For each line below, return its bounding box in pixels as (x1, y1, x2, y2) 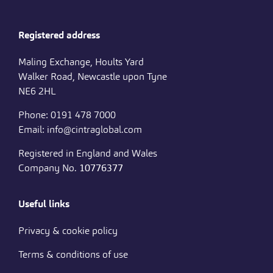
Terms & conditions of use (18, 248, 128, 260)
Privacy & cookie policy (18, 224, 118, 236)
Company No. (18, 161, 79, 174)
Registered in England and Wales (18, 147, 157, 159)
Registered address (18, 29, 100, 41)
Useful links (18, 197, 69, 210)
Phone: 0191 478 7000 (18, 108, 116, 121)
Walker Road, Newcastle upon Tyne (18, 70, 167, 82)
